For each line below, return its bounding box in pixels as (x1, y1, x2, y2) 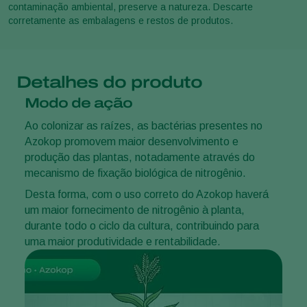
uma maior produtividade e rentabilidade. (25, 235, 221, 247)
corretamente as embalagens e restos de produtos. (8, 14, 233, 26)
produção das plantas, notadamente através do (25, 151, 255, 163)
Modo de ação (25, 95, 132, 110)
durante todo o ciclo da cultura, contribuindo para (25, 219, 259, 232)
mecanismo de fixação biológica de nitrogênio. (25, 167, 246, 179)
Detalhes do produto (16, 73, 202, 91)
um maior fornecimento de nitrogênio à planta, (25, 204, 245, 216)
